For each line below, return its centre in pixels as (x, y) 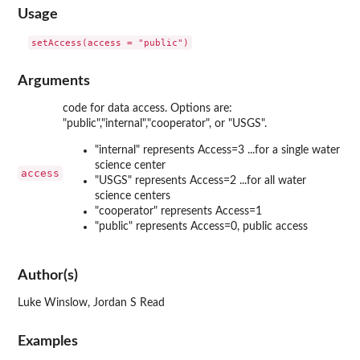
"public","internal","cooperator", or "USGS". (165, 123)
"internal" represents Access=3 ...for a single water (217, 150)
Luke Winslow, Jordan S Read (91, 303)
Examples (48, 341)
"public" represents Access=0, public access (201, 226)
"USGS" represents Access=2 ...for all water (200, 180)
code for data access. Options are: (147, 108)
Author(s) (48, 276)
